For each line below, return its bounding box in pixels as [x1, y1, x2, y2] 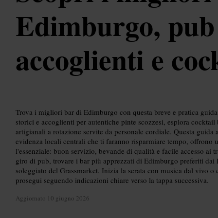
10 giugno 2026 [47, 194, 90, 203]
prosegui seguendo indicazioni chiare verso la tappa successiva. [16, 175, 209, 185]
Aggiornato [16, 194, 47, 203]
